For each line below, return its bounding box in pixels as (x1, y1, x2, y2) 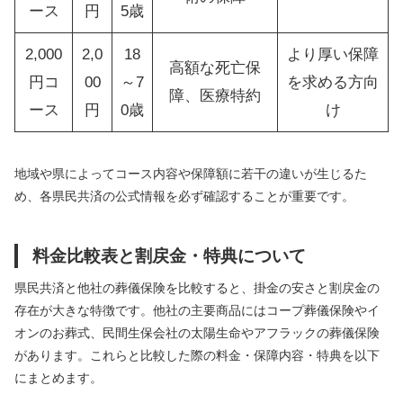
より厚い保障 (287, 45, 379, 63)
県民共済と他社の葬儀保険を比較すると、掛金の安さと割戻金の (14, 280, 380, 295)
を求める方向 (287, 73, 379, 91)
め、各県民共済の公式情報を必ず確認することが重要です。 (14, 188, 354, 203)
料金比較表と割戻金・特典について (32, 245, 306, 265)
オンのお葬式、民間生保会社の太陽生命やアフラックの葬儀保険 (14, 325, 380, 340)
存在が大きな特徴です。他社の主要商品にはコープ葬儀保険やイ (14, 302, 380, 318)
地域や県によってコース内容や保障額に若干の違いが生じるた (14, 166, 367, 181)
